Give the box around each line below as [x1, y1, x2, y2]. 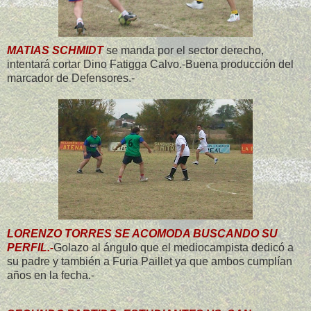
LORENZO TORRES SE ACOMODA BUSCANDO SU [7, 227, 278, 239]
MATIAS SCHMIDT [7, 44, 103, 56]
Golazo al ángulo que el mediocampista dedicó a [53, 241, 294, 253]
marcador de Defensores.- [7, 72, 135, 84]
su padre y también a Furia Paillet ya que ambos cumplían [7, 255, 292, 267]
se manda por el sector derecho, [103, 44, 264, 56]
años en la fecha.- [7, 269, 94, 281]
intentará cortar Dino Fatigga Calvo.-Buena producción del [7, 58, 294, 70]
